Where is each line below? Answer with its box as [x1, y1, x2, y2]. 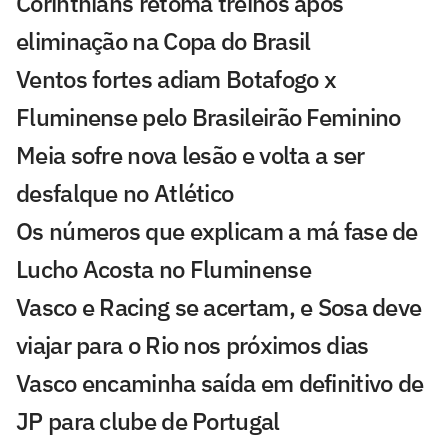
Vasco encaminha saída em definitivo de [16, 366, 424, 399]
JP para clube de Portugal [16, 404, 280, 437]
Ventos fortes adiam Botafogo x [16, 62, 336, 95]
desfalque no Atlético [16, 176, 234, 209]
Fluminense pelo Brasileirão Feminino [16, 100, 401, 133]
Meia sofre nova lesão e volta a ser [16, 138, 365, 171]
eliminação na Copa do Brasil [16, 24, 311, 57]
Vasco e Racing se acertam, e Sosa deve [16, 290, 422, 323]
